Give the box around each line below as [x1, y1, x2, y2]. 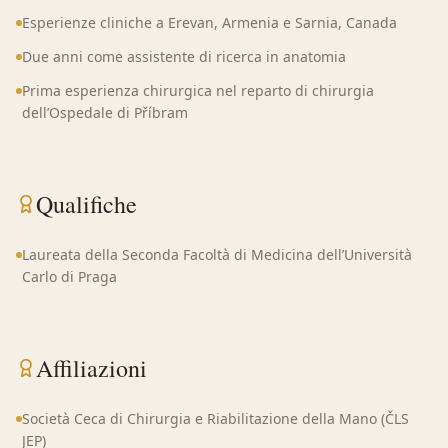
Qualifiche [36, 188, 137, 220]
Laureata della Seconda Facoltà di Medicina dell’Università [22, 245, 412, 264]
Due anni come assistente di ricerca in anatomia [22, 47, 346, 66]
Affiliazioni [36, 352, 147, 384]
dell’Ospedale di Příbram [22, 103, 188, 122]
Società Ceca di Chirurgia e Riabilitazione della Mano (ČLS [22, 409, 409, 428]
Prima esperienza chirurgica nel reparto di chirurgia [22, 81, 374, 100]
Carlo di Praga [22, 267, 117, 286]
